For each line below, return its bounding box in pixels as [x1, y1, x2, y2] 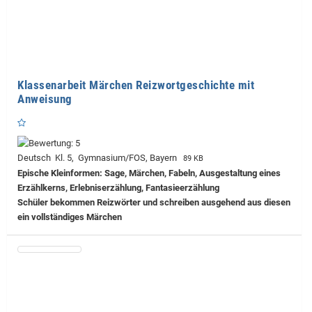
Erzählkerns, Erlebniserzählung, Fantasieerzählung [17, 182, 219, 194]
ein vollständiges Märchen [17, 212, 122, 223]
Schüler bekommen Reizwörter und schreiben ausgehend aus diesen [17, 197, 290, 208]
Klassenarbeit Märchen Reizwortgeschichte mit [17, 78, 254, 93]
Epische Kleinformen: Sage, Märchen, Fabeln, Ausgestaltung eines [17, 168, 281, 179]
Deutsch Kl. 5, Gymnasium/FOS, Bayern [17, 153, 181, 164]
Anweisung [17, 92, 72, 107]
